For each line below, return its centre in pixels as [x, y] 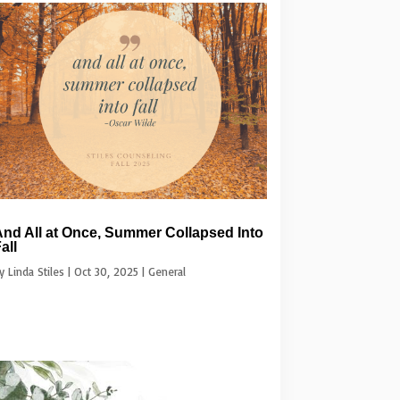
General [167, 271]
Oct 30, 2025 [106, 271]
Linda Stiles [36, 271]
